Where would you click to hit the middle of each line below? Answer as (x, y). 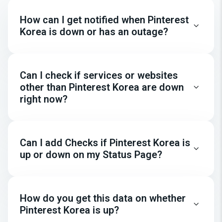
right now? (44, 99)
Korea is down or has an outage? (94, 32)
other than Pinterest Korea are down (102, 87)
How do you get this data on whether (103, 198)
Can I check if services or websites (99, 75)
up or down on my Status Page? (91, 155)
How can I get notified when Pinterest (104, 20)
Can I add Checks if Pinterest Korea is (105, 143)
